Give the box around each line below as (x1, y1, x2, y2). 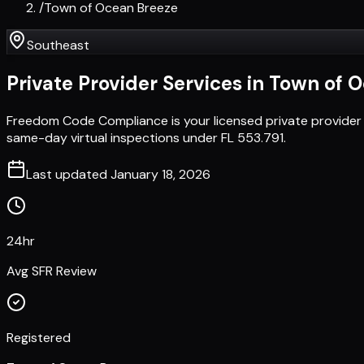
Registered (6, 328, 71, 346)
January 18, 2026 (110, 165, 210, 183)
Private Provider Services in (6, 70, 269, 96)
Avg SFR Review (6, 262, 97, 279)
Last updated (26, 165, 110, 183)
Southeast (27, 37, 89, 54)
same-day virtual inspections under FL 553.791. (6, 128, 286, 146)
